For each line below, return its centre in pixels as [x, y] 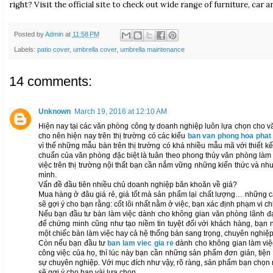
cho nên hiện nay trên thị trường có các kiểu [113, 136]
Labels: [25, 49]
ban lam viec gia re [140, 243]
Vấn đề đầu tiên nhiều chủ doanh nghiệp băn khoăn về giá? [137, 184]
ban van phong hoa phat [229, 136]
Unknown [54, 111]
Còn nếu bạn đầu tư [73, 243]
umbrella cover [94, 49]
